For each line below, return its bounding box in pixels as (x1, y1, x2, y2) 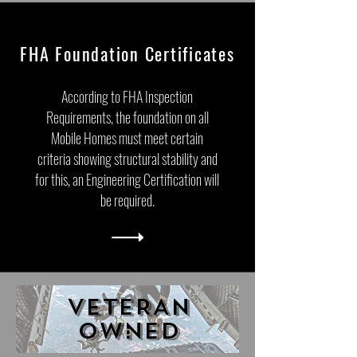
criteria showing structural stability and (37, 148, 218, 169)
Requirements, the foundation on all (45, 107, 209, 127)
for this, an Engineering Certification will (35, 169, 219, 190)
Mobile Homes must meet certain (51, 127, 203, 148)
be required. (100, 190, 155, 210)
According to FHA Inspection (61, 86, 193, 107)
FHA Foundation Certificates (20, 41, 235, 66)
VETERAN (67, 292, 190, 322)
